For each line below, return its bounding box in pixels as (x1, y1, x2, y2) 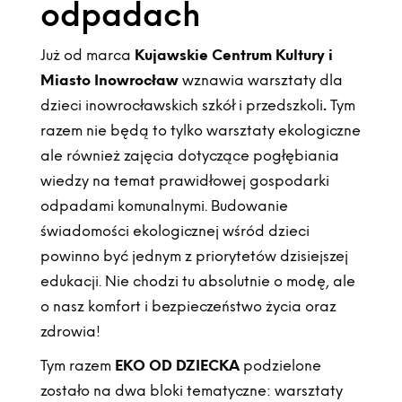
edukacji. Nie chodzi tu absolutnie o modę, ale (39, 272, 355, 290)
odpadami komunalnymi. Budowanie (39, 197, 288, 214)
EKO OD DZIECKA (114, 356, 240, 374)
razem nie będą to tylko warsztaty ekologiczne (39, 121, 361, 139)
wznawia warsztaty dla (181, 71, 343, 89)
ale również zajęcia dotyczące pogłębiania (39, 146, 339, 164)
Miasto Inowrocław (39, 71, 182, 89)
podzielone (239, 356, 321, 374)
